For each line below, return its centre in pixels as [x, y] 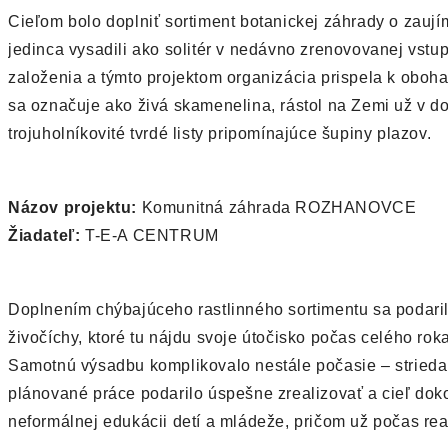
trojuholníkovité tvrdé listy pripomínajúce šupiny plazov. [220, 134]
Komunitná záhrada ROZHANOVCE [277, 208]
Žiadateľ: [44, 236]
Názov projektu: [72, 208]
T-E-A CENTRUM [149, 236]
